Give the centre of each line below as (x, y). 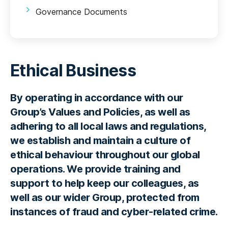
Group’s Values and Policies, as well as (100, 112)
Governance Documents (81, 12)
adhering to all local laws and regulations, (108, 126)
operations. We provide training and (95, 169)
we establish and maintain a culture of (100, 140)
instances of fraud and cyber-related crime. (114, 212)
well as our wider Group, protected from (105, 197)
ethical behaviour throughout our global (105, 155)
